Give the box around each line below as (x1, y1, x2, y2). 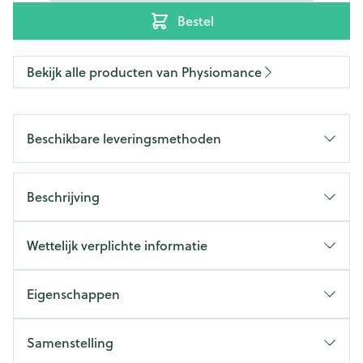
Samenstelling (27, 333, 113, 352)
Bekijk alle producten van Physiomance (27, 62, 262, 81)
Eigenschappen (27, 284, 120, 303)
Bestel (177, 11, 214, 30)
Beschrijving (27, 187, 100, 206)
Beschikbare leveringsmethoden (27, 129, 221, 147)
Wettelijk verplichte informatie (27, 236, 207, 254)
